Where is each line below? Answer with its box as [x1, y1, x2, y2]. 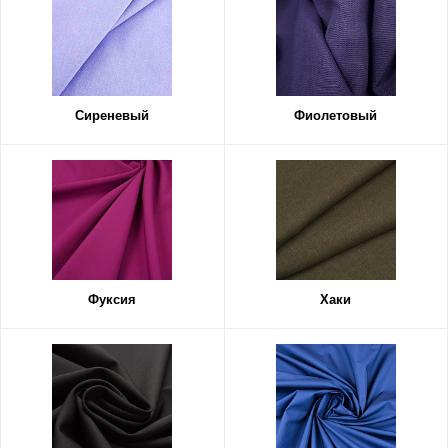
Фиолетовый [294, 108, 378, 123]
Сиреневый [75, 108, 150, 123]
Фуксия [88, 292, 137, 307]
